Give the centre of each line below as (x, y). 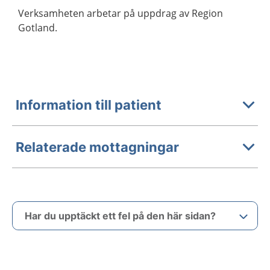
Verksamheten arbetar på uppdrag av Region (121, 13)
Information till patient (89, 105)
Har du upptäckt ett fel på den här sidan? (120, 216)
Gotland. (38, 28)
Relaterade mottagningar (97, 147)
